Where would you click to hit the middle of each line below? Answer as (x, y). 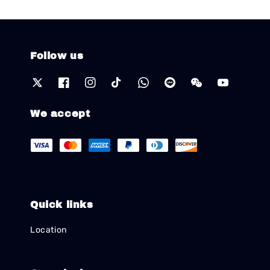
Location (49, 230)
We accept (60, 114)
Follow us (57, 55)
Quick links (62, 205)
